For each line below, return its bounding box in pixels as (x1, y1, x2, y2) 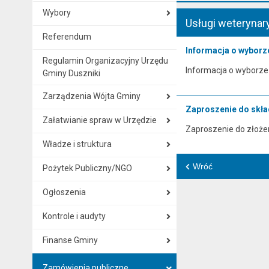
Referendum (42, 31, 91, 41)
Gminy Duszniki (42, 68, 100, 78)
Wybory (42, 7, 71, 17)
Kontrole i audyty (42, 211, 106, 221)
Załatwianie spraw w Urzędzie (42, 115, 157, 125)
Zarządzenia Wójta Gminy (42, 91, 141, 101)
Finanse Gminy (42, 235, 98, 245)
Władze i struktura (42, 139, 112, 149)
